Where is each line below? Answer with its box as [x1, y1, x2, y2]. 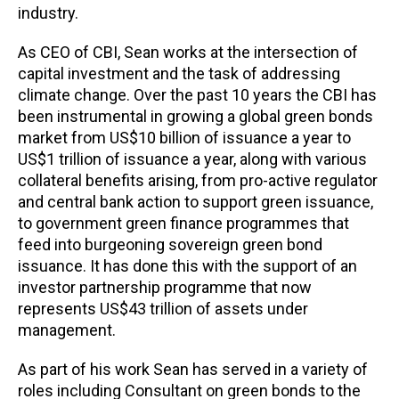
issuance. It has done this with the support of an [18, 256, 357, 275]
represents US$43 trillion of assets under [18, 298, 308, 318]
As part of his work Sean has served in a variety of [18, 359, 368, 379]
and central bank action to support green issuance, [18, 191, 373, 211]
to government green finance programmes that [18, 213, 349, 232]
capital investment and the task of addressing [18, 63, 340, 83]
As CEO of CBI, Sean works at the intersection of [18, 42, 358, 61]
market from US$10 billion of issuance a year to [18, 127, 351, 147]
